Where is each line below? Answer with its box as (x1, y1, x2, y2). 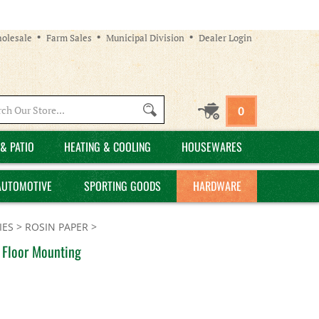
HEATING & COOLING (64, 138, 151, 155)
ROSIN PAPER (25, 220, 88, 234)
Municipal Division (106, 31, 184, 44)
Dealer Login (199, 31, 252, 44)
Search (67, 102, 100, 115)
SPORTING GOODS (83, 177, 161, 194)
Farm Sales (46, 31, 92, 44)
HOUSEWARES (181, 138, 242, 155)
